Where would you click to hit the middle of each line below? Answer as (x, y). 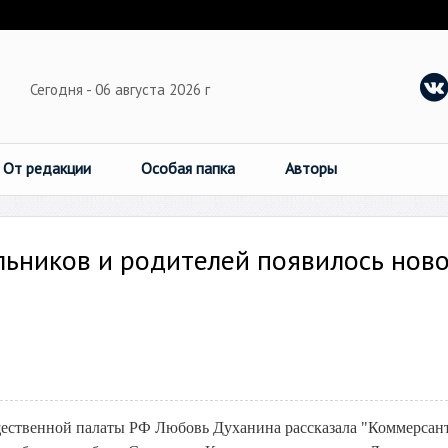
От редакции (47, 168)
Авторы (311, 168)
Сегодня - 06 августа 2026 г (122, 89)
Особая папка (188, 168)
